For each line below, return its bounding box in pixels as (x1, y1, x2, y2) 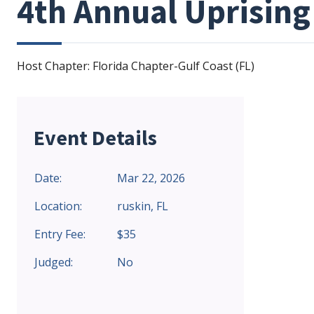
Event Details (34, 124, 157, 151)
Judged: (34, 254, 73, 270)
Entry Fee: (34, 226, 86, 242)
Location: (34, 198, 82, 214)
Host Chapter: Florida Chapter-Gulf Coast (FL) (17, 58, 254, 74)
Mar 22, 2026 (117, 170, 185, 186)
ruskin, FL (117, 198, 168, 214)
